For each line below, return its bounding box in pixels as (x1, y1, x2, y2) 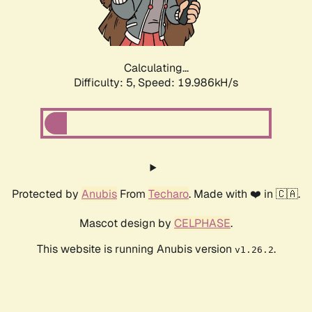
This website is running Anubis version (36, 242, 235, 257)
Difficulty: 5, (74, 75, 138, 91)
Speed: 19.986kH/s (138, 75, 238, 91)
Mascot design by (79, 216, 174, 231)
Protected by (12, 187, 81, 202)
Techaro (148, 187, 189, 202)
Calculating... (123, 61, 189, 76)
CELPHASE (174, 216, 231, 231)
